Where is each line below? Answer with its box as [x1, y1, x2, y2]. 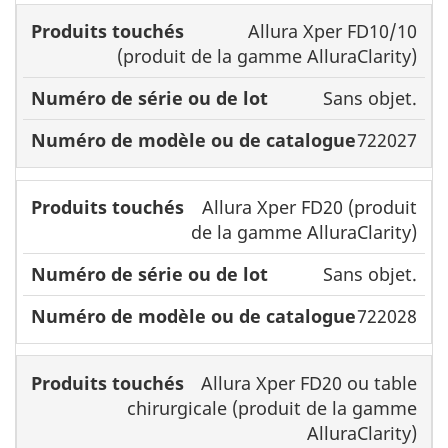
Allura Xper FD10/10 [247, 18, 417, 43]
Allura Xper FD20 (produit [201, 194, 417, 219]
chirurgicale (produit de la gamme [126, 395, 417, 420]
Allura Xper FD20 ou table [200, 370, 417, 395]
